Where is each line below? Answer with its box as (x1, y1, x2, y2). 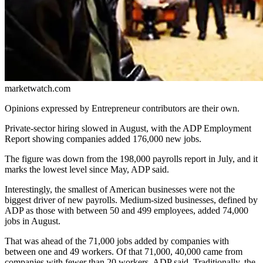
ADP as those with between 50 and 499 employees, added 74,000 (5, 205, 248, 215)
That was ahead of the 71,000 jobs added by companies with (5, 235, 229, 246)
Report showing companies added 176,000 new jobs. (5, 133, 201, 144)
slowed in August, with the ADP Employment (79, 123, 251, 133)
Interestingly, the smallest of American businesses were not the (5, 184, 235, 194)
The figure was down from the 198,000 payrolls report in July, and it (5, 153, 258, 164)
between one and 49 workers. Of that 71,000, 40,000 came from (5, 246, 242, 257)
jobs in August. (5, 215, 60, 226)
